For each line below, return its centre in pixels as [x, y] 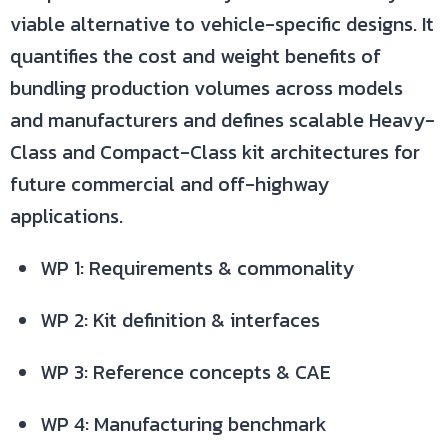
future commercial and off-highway [169, 184]
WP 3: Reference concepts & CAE [185, 372]
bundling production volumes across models [206, 88]
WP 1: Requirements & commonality [197, 268]
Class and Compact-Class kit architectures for [215, 152]
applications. [66, 216]
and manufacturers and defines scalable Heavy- [222, 120]
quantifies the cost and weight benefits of [195, 56]
